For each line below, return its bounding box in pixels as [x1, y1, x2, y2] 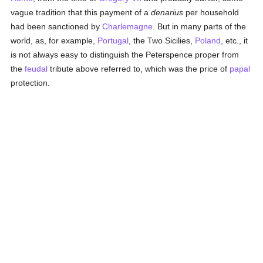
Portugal [97, 36, 129, 45]
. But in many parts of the [153, 22, 247, 31]
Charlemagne [102, 22, 153, 31]
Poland [195, 36, 221, 45]
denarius [151, 8, 184, 17]
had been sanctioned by [11, 22, 103, 31]
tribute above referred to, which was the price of [48, 64, 230, 73]
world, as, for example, [11, 36, 98, 45]
